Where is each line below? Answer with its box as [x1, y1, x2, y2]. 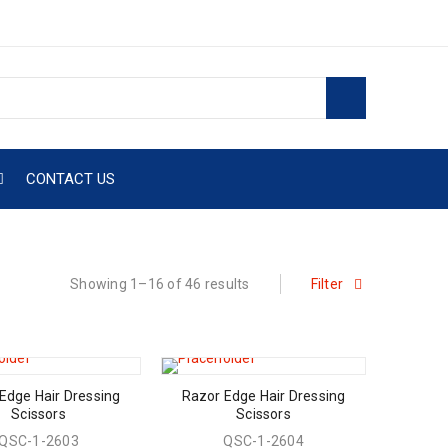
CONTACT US [26, 170, 115, 188]
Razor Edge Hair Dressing [181, 388, 346, 404]
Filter [310, 276, 343, 292]
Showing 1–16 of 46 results [70, 276, 250, 292]
